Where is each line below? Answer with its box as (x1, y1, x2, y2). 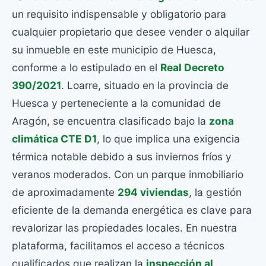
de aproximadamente (12, 186, 118, 198)
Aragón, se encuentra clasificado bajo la (12, 115, 209, 127)
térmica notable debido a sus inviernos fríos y (12, 150, 232, 163)
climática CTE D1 (12, 132, 97, 145)
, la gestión (189, 186, 242, 198)
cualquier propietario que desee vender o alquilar (12, 26, 249, 38)
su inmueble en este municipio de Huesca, (12, 43, 216, 56)
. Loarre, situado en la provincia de (61, 79, 229, 91)
